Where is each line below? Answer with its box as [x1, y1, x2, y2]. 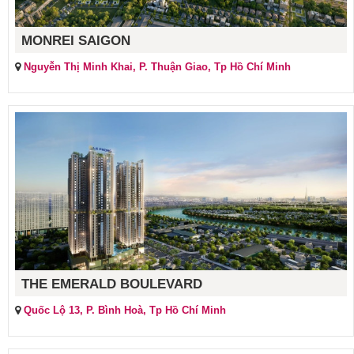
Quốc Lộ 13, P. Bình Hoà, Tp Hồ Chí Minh [24, 304, 226, 317]
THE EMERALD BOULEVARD [21, 277, 202, 292]
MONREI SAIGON [21, 33, 130, 49]
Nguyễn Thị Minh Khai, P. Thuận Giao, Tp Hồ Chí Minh [24, 61, 291, 73]
